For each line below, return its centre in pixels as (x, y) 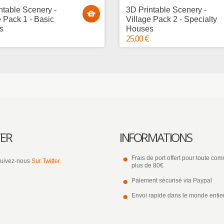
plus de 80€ (147, 165)
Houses (140, 29)
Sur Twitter (46, 161)
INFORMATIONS (156, 137)
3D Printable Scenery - (166, 10)
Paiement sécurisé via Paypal (172, 180)
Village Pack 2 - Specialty (171, 19)
